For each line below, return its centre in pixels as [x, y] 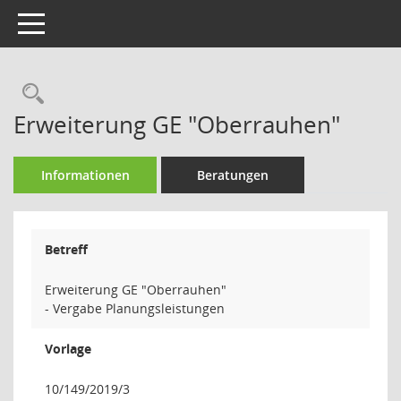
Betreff [66, 249]
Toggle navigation [70, 22]
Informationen [85, 175]
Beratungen [233, 175]
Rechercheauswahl [136, 94]
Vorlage [68, 349]
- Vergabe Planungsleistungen [135, 308]
